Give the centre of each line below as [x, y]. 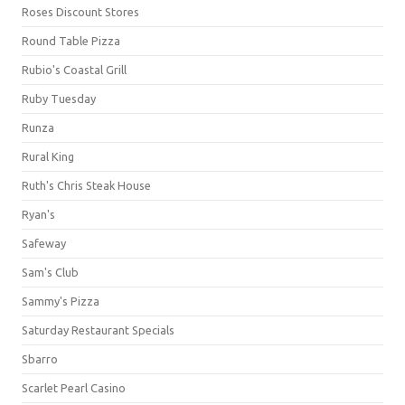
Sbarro [40, 358]
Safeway [44, 243]
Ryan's [38, 214]
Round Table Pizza [71, 40]
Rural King [48, 156]
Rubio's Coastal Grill [74, 69]
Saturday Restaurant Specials [98, 330]
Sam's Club [50, 272]
